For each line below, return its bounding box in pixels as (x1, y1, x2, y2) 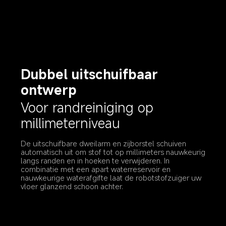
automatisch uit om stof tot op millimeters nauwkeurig (21, 146, 208, 157)
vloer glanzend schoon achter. (21, 181, 124, 191)
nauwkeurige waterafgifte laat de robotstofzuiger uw (21, 172, 204, 183)
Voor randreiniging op (21, 98, 158, 117)
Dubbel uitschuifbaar (21, 65, 162, 83)
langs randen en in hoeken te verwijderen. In (21, 155, 172, 165)
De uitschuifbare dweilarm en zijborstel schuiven (21, 138, 189, 148)
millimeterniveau (21, 114, 121, 132)
